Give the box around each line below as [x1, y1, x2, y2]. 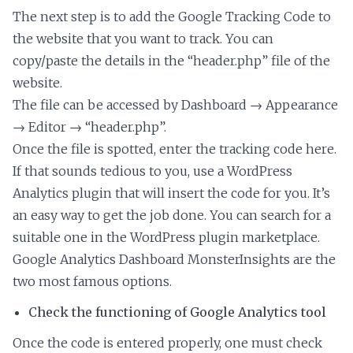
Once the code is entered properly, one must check [13, 335, 322, 351]
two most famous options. [13, 273, 172, 290]
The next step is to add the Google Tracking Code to [13, 9, 331, 25]
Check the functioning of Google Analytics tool [28, 304, 326, 321]
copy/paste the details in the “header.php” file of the [13, 53, 330, 69]
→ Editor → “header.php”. [13, 119, 166, 136]
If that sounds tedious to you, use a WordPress [13, 163, 292, 180]
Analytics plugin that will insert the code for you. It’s [13, 185, 330, 202]
